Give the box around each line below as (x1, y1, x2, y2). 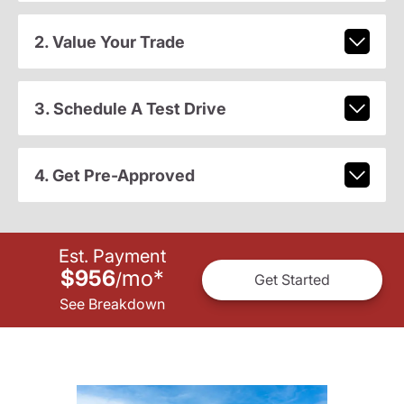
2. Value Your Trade (33, 32, 185, 51)
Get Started (254, 271, 330, 289)
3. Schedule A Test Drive (33, 98, 226, 118)
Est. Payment (58, 244, 166, 267)
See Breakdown (59, 294, 165, 313)
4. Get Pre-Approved (33, 165, 195, 185)
